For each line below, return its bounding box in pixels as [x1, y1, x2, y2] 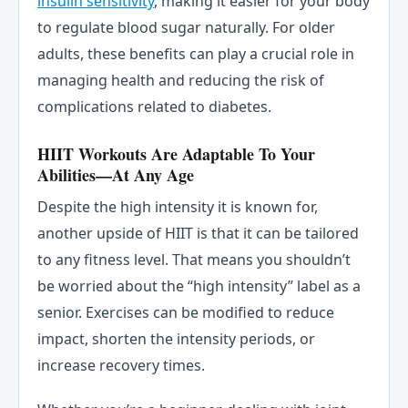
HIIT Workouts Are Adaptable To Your [37, 141, 315, 166]
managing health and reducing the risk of [37, 70, 324, 91]
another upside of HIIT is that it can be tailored [37, 222, 359, 243]
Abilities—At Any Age [37, 162, 194, 187]
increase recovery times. [37, 354, 205, 375]
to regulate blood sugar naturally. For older [37, 17, 335, 38]
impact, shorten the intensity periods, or [37, 328, 315, 349]
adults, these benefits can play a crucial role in [37, 44, 354, 65]
